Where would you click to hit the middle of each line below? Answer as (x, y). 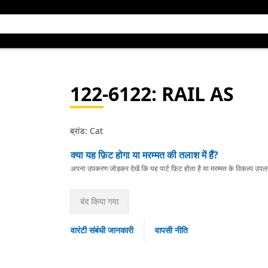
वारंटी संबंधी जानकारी (102, 230)
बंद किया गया (99, 201)
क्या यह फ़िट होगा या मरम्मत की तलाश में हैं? (144, 155)
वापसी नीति (171, 230)
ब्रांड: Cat (86, 131)
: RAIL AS (192, 94)
